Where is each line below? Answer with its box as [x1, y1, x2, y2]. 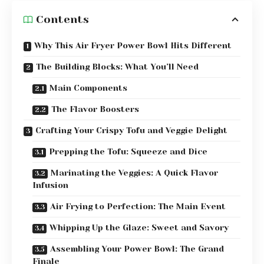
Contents [36, 13, 89, 25]
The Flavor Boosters [51, 104, 139, 114]
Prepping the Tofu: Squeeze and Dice [49, 147, 207, 157]
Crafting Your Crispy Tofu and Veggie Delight [35, 126, 227, 136]
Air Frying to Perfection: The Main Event [50, 202, 226, 212]
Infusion [32, 180, 68, 190]
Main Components [49, 83, 127, 93]
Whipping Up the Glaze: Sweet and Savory [49, 223, 229, 233]
